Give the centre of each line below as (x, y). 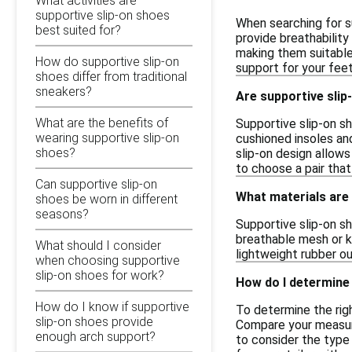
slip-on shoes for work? (100, 275)
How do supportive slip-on (107, 61)
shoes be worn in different (106, 199)
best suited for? (78, 30)
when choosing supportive (108, 260)
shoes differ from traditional (111, 76)
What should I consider (98, 245)
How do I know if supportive (112, 306)
